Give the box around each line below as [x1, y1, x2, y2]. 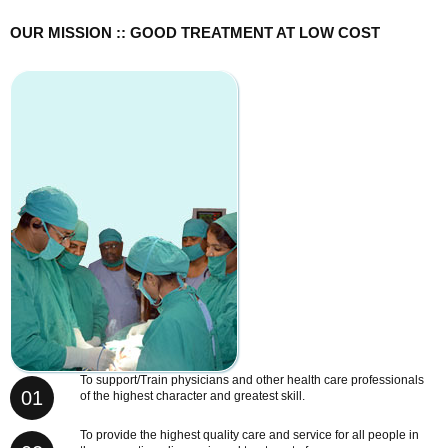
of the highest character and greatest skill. [80, 389, 305, 404]
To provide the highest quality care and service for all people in [80, 428, 419, 443]
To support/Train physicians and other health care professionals [80, 373, 424, 388]
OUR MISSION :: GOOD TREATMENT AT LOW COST [10, 24, 380, 42]
